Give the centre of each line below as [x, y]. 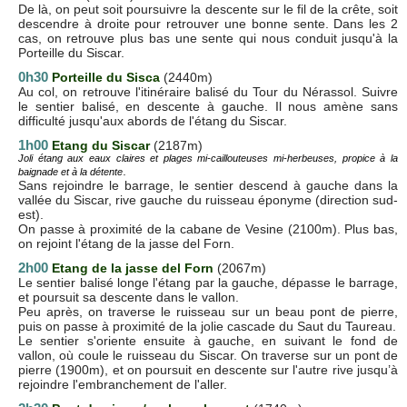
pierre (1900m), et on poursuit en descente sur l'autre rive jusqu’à [208, 369]
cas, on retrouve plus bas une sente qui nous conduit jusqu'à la [208, 38]
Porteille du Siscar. [71, 52]
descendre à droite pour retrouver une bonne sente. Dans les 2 [208, 23]
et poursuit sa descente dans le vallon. [129, 297]
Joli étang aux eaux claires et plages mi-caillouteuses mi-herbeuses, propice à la [208, 158]
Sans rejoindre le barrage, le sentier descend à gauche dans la [208, 185]
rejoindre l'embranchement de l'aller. [123, 384]
